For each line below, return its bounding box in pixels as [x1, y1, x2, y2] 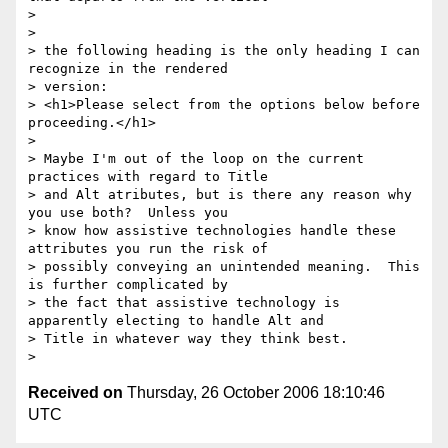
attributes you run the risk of [28, 241, 268, 257]
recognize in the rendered [28, 61, 228, 77]
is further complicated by [28, 277, 228, 293]
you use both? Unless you [28, 205, 228, 221]
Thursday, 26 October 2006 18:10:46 [123, 384, 385, 402]
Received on [28, 384, 123, 402]
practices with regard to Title [28, 169, 268, 185]
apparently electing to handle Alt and [28, 313, 324, 329]
